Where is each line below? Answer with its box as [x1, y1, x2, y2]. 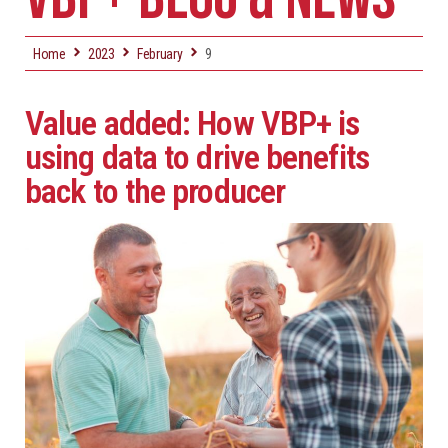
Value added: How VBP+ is [25, 102, 360, 143]
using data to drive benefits [25, 136, 369, 177]
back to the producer [25, 170, 286, 211]
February [136, 45, 183, 62]
